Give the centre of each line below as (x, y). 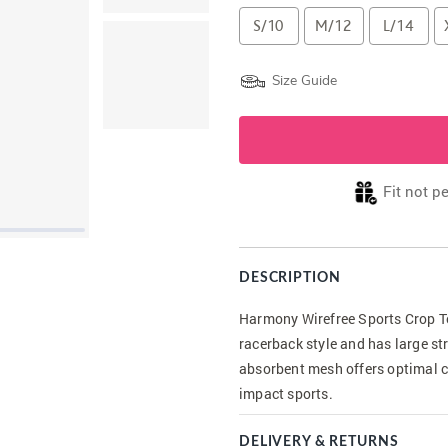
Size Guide (304, 79)
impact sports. (286, 393)
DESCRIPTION (290, 278)
